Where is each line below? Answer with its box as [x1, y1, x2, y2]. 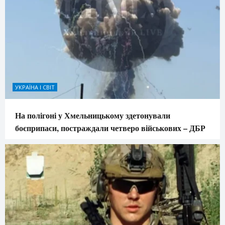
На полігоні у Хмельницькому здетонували [15, 109, 170, 121]
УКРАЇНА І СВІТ [15, 83, 55, 91]
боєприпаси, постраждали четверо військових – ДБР [15, 122, 205, 134]
